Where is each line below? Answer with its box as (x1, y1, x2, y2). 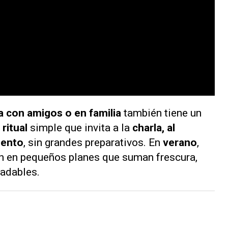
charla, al (132, 122, 175, 134)
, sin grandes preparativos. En (23, 136, 163, 149)
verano (163, 136, 197, 149)
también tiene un (124, 107, 202, 120)
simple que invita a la (30, 122, 132, 134)
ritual (3, 122, 30, 134)
